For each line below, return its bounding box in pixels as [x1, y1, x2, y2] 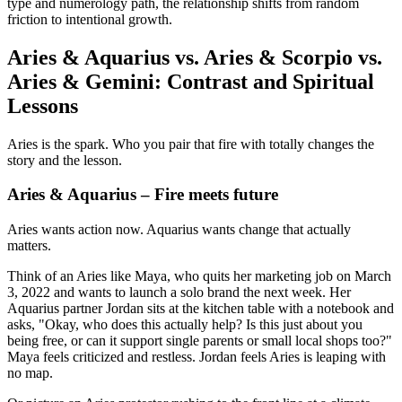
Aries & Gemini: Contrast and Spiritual [7, 69, 374, 93]
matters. [7, 237, 51, 253]
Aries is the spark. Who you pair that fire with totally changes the [7, 135, 374, 152]
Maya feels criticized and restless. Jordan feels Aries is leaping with [7, 348, 386, 364]
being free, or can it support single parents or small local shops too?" [7, 332, 392, 348]
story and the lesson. [7, 152, 122, 168]
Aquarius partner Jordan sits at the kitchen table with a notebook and [7, 300, 394, 316]
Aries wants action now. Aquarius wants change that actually [7, 221, 351, 237]
